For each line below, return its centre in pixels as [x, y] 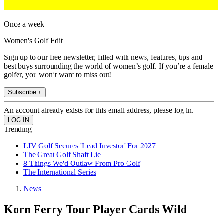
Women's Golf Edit [33, 41]
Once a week [24, 24]
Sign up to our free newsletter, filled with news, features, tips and [103, 57]
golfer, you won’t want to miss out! [58, 75]
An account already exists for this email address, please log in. [99, 110]
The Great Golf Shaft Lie [62, 155]
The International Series [60, 172]
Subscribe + [25, 92]
